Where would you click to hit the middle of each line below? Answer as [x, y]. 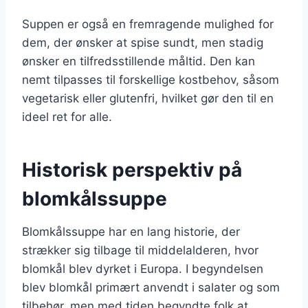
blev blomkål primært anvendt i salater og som [151, 287]
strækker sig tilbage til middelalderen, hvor [140, 250]
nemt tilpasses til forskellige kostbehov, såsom [151, 79]
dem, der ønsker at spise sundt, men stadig [143, 42]
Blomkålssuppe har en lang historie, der [131, 231]
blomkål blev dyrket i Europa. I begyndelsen [143, 268]
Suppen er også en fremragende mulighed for [148, 24]
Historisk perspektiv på [132, 169]
